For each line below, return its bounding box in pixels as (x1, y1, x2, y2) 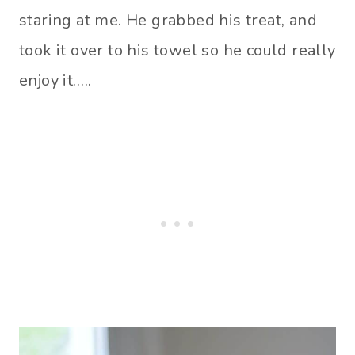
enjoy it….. (19, 69, 92, 91)
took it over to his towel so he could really (19, 39, 336, 61)
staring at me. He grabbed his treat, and (19, 9, 317, 31)
